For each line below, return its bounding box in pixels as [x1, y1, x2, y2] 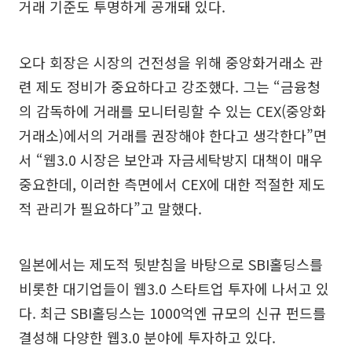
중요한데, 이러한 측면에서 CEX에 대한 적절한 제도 [19, 173, 325, 194]
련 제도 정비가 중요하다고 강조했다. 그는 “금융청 [19, 75, 321, 97]
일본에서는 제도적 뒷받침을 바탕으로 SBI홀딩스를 [19, 253, 323, 274]
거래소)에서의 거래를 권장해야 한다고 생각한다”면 [19, 124, 327, 145]
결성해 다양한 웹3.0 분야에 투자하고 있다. [19, 326, 276, 347]
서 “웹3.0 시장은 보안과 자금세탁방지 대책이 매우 [19, 148, 323, 170]
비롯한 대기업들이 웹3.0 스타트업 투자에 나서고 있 [19, 277, 329, 299]
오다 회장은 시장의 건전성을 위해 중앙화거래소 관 [19, 51, 323, 72]
